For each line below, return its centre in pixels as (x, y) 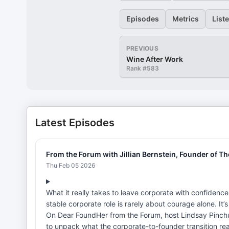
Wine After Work (155, 59)
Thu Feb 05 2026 (71, 165)
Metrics (186, 19)
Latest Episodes (75, 123)
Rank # (136, 68)
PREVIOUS (142, 48)
